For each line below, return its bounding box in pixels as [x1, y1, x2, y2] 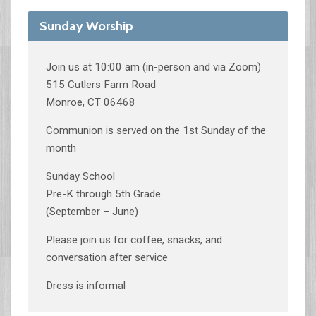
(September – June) [45, 205, 138, 218]
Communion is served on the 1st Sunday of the [45, 124, 266, 137]
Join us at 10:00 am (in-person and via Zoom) [45, 61, 261, 73]
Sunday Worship [39, 18, 133, 34]
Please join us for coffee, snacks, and [45, 233, 222, 246]
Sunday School [45, 170, 115, 183]
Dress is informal [45, 279, 126, 292]
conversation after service [45, 251, 168, 264]
